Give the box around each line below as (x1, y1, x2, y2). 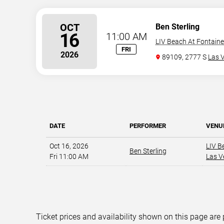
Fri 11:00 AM (49, 152, 88, 160)
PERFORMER (129, 122, 166, 129)
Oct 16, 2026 (49, 142, 88, 150)
